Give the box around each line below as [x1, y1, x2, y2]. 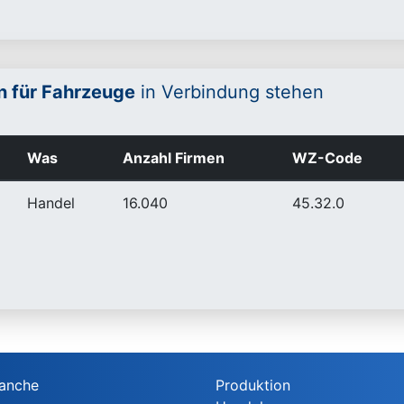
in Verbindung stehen [135, 81, 324, 103]
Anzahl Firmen [123, 149, 225, 167]
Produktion [216, 376, 290, 394]
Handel [27, 194, 75, 212]
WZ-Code [292, 149, 363, 167]
